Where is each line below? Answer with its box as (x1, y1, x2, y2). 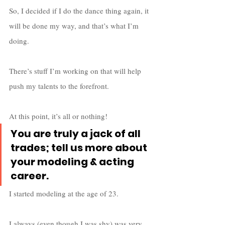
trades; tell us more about (11, 140, 149, 155)
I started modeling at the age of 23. (9, 188, 121, 198)
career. (11, 168, 49, 183)
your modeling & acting (11, 154, 136, 169)
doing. (9, 35, 31, 46)
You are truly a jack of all (11, 126, 143, 141)
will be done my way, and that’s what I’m (9, 20, 141, 31)
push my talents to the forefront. (9, 80, 111, 91)
